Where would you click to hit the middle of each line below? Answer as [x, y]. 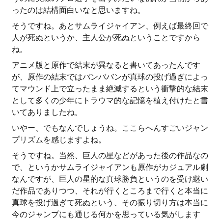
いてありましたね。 [47, 112]
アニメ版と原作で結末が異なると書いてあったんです [106, 65]
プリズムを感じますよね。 [59, 140]
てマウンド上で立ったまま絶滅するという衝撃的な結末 [110, 89]
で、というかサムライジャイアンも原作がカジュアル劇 [110, 167]
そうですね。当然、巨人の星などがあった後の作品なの [110, 155]
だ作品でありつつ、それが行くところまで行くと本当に [110, 191]
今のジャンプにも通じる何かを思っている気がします [106, 214]
